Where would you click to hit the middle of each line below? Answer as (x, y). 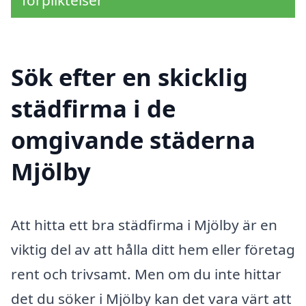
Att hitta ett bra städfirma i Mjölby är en (144, 225)
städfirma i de (93, 109)
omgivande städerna (133, 140)
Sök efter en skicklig (129, 77)
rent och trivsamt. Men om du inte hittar (146, 274)
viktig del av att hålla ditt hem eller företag (153, 250)
